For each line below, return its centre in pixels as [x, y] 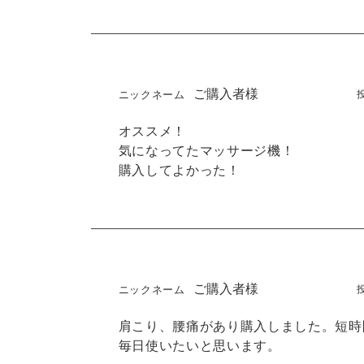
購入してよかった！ [179, 169]
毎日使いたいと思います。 [199, 345]
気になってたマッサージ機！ [206, 150]
